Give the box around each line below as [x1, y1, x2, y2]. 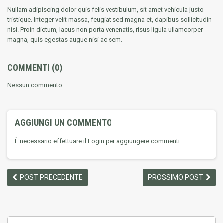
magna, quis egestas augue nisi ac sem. [7, 35, 122, 43]
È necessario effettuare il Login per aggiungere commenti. [15, 137, 181, 145]
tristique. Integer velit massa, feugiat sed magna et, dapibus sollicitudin [7, 15, 212, 23]
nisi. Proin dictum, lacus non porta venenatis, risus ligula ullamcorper [7, 25, 203, 33]
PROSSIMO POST [148, 173, 203, 181]
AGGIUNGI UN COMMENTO [15, 117, 112, 128]
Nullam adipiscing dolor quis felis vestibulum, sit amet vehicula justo [7, 5, 204, 13]
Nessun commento [7, 81, 62, 89]
